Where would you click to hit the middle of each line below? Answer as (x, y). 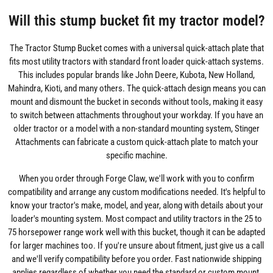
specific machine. (136, 155)
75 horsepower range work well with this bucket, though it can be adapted (136, 232)
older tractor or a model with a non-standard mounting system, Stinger (136, 128)
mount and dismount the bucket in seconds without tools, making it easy (136, 101)
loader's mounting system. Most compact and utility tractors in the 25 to (136, 218)
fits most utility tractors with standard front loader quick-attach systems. (136, 61)
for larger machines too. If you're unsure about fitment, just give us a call (136, 245)
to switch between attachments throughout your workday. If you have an (136, 115)
